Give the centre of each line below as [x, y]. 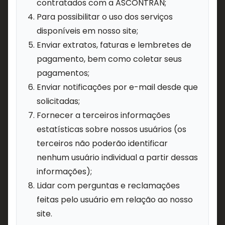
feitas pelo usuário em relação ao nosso [115, 200]
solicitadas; [58, 101]
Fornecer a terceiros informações [103, 115]
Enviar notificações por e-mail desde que [117, 87]
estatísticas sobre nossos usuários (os [111, 129]
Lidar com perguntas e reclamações [108, 186]
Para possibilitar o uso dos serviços [105, 17]
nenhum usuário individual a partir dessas [117, 157]
